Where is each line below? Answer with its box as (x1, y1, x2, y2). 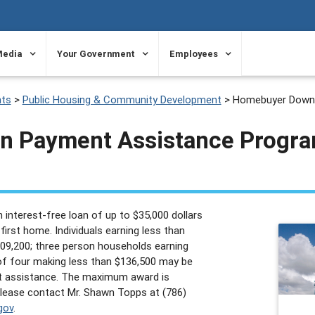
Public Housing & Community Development (22, 92, 221, 106)
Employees (169, 48, 219, 60)
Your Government (57, 48, 136, 60)
